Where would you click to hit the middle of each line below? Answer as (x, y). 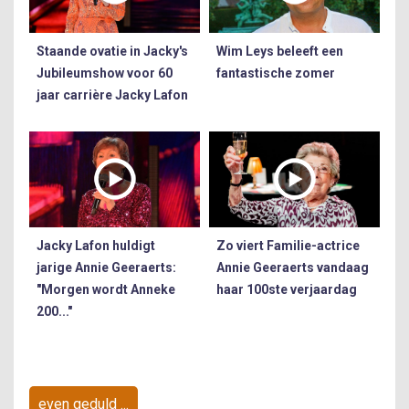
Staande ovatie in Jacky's (112, 52)
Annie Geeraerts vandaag (293, 268)
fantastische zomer (276, 73)
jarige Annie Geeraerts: (106, 268)
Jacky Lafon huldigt (96, 246)
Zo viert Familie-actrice (288, 246)
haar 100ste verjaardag (287, 290)
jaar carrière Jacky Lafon (112, 95)
